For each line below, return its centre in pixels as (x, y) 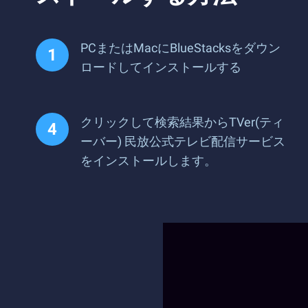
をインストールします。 (148, 161)
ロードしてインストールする (161, 67)
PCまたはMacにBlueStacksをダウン (180, 48)
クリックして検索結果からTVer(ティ (182, 122)
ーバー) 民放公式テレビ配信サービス (183, 141)
